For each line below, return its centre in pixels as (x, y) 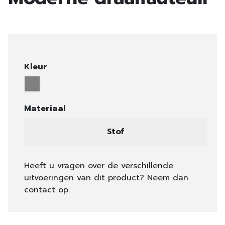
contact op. (47, 190)
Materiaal (45, 108)
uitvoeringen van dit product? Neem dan (106, 178)
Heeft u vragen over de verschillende (99, 166)
